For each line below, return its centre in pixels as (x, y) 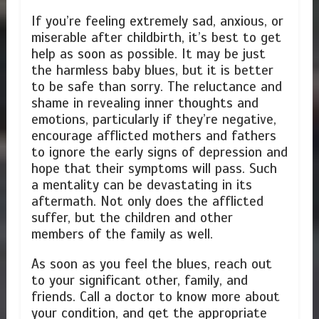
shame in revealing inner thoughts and (145, 103)
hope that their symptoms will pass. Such (154, 168)
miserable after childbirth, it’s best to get (156, 37)
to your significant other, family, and (139, 281)
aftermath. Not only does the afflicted (147, 201)
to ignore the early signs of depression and (159, 152)
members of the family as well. (122, 234)
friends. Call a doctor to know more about (155, 297)
